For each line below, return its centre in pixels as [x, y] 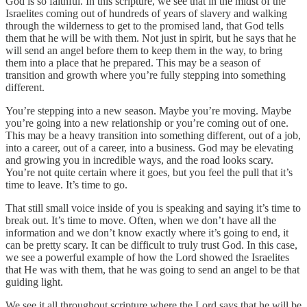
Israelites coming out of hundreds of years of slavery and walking [146, 14]
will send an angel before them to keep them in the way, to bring [144, 51]
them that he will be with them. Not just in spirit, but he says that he [151, 38]
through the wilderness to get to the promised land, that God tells [145, 26]
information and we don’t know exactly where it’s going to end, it [147, 233]
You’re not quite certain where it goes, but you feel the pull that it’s [149, 173]
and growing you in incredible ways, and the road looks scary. [139, 160]
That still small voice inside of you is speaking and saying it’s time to [153, 208]
